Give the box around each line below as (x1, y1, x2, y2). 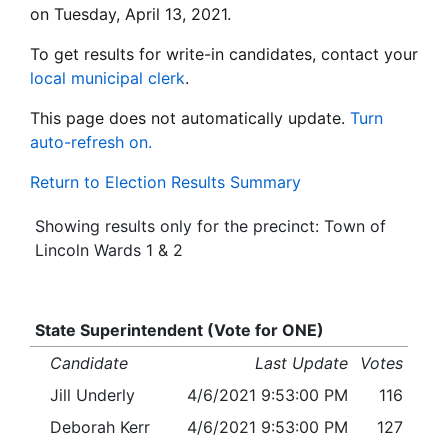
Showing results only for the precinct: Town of (34, 216, 386, 237)
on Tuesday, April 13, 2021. (30, 4, 231, 25)
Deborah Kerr (50, 417, 150, 438)
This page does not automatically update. (30, 108, 345, 129)
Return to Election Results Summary (30, 172, 301, 193)
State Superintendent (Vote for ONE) (34, 320, 324, 341)
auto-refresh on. (30, 132, 152, 153)
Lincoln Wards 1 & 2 (34, 240, 183, 261)
